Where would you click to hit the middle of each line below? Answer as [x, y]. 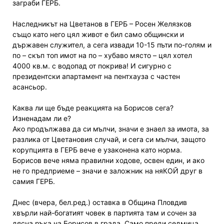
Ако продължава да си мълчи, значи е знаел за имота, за [111, 129]
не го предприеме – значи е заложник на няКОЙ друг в [107, 171]
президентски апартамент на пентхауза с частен [96, 76]
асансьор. [30, 87]
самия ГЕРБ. [34, 181]
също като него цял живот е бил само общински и [98, 34]
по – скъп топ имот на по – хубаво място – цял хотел [102, 55]
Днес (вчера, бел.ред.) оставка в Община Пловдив [100, 202]
